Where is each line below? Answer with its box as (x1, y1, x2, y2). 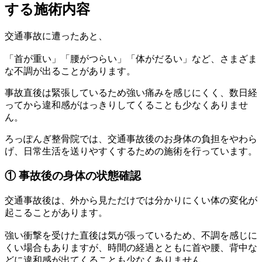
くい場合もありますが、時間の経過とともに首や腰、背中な (5, 243, 257, 253)
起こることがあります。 (5, 208, 108, 218)
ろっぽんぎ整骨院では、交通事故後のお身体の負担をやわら (5, 133, 257, 144)
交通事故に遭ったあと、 (5, 30, 108, 41)
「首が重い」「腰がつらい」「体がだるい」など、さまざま (5, 53, 257, 64)
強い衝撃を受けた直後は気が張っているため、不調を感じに (5, 230, 257, 241)
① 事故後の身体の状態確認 (5, 170, 141, 182)
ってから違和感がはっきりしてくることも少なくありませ (5, 99, 248, 110)
